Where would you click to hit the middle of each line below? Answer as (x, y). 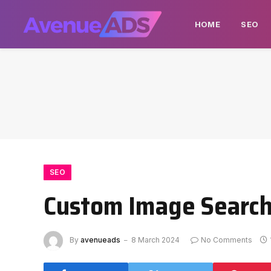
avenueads (100, 240)
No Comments (227, 240)
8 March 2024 (155, 240)
